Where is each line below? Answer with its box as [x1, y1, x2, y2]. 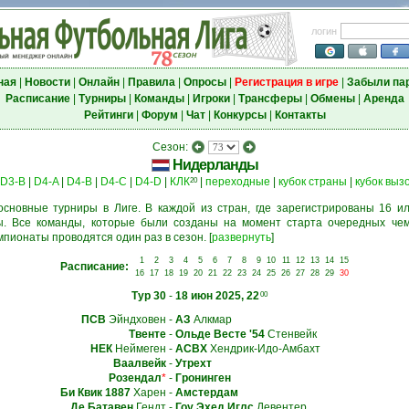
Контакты [274, 109, 326, 121]
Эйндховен [105, 313, 166, 326]
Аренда [362, 92, 404, 105]
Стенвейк [264, 328, 317, 341]
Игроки [192, 92, 230, 105]
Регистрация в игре [234, 76, 339, 89]
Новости [24, 76, 70, 89]
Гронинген [174, 372, 231, 384]
